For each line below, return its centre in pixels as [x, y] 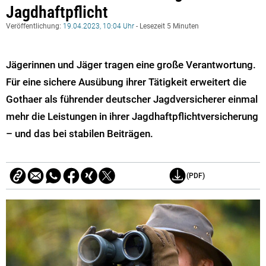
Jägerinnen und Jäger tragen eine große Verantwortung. [131, 64]
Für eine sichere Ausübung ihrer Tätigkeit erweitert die [126, 82]
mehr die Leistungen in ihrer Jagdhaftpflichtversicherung [132, 116]
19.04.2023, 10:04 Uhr [99, 26]
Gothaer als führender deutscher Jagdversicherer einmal [132, 99]
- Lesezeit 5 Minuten [167, 26]
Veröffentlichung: [34, 26]
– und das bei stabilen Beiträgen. [80, 133]
